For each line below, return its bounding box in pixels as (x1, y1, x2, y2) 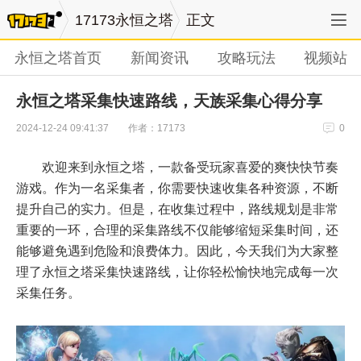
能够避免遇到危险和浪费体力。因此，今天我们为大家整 (16, 243, 338, 258)
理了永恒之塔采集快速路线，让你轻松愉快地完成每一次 (16, 264, 338, 279)
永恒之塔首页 (14, 49, 102, 66)
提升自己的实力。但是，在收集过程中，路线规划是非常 (16, 201, 338, 216)
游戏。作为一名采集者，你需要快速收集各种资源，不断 (16, 180, 338, 195)
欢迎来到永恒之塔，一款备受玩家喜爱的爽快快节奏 (42, 160, 338, 174)
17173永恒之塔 (75, 12, 174, 29)
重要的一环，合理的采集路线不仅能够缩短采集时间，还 (16, 222, 338, 237)
